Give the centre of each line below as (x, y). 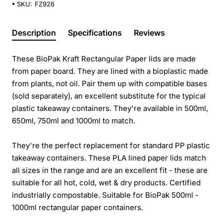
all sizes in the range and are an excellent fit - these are (110, 170)
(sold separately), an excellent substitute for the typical (109, 96)
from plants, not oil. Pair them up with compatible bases (110, 83)
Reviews (149, 32)
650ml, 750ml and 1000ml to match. (74, 120)
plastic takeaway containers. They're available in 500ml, (110, 108)
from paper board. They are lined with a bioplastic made (110, 71)
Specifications (95, 32)
